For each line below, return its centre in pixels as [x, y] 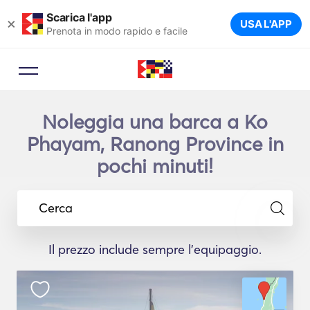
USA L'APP [266, 24]
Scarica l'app [79, 17]
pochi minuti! [155, 166]
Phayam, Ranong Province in [155, 144]
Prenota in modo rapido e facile [117, 30]
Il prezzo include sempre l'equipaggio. [155, 249]
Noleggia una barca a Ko [155, 122]
